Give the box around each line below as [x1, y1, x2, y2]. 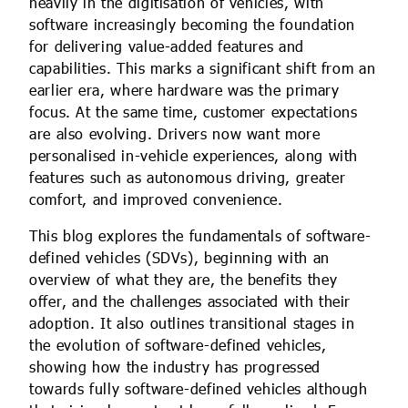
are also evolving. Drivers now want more [29, 124, 321, 146]
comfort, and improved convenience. [29, 189, 283, 211]
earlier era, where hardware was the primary [29, 80, 340, 102]
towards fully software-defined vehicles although [29, 379, 368, 401]
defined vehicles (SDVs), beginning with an [29, 248, 330, 270]
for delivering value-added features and [29, 36, 304, 58]
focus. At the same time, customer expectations [29, 102, 358, 124]
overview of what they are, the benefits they [29, 270, 338, 291]
